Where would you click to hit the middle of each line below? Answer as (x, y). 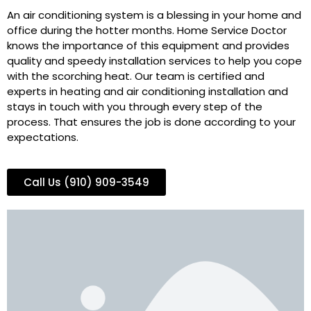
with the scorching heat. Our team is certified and (136, 76)
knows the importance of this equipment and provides (148, 45)
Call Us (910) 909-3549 (86, 183)
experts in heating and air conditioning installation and (148, 91)
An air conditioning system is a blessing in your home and (154, 15)
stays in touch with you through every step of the (135, 106)
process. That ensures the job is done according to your (151, 121)
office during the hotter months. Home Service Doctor (147, 30)
